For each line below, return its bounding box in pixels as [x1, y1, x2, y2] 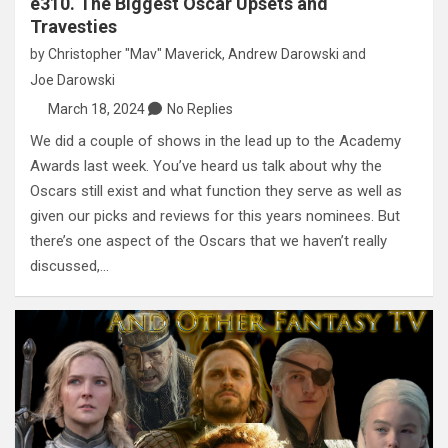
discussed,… [30, 257, 109, 276]
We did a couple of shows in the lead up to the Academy [30, 132, 401, 151]
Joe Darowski [30, 72, 115, 89]
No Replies [166, 101, 233, 118]
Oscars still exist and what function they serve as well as [30, 182, 402, 201]
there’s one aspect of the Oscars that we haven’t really [30, 232, 387, 251]
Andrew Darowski [228, 46, 339, 63]
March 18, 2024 [47, 101, 145, 118]
